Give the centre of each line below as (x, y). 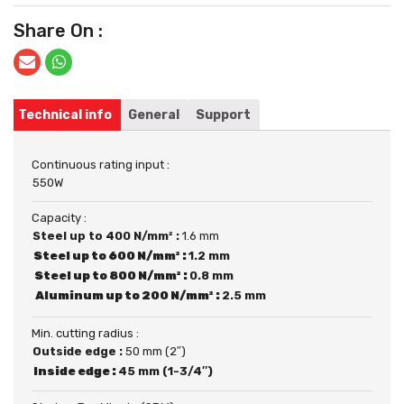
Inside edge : (76, 371)
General (154, 115)
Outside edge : (79, 351)
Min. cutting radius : (85, 333)
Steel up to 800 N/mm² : (112, 275)
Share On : (58, 30)
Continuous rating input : (101, 164)
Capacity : (59, 217)
